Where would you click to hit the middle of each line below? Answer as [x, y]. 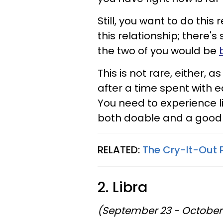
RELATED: [120, 150]
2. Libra [125, 187]
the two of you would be [158, 51]
